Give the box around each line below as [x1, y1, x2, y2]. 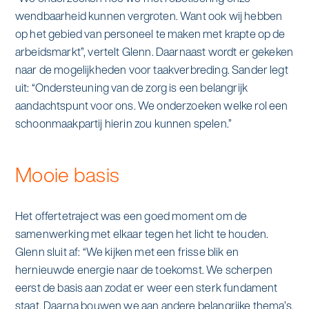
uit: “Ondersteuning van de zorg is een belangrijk [14, 79, 248, 97]
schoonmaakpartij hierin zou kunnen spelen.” [14, 115, 232, 132]
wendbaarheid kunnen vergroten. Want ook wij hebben [14, 8, 283, 25]
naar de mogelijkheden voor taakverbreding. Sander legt [14, 61, 288, 79]
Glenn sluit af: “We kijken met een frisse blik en [14, 243, 239, 261]
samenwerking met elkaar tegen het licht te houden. [14, 226, 269, 243]
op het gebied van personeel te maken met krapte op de [14, 26, 286, 43]
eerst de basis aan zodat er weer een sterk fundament [14, 279, 278, 297]
